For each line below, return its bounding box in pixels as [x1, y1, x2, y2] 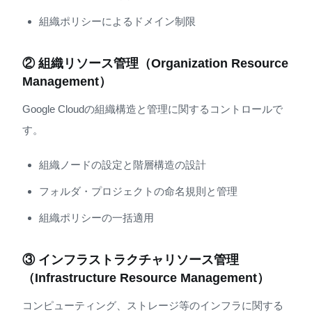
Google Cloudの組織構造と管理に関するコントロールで [22, 103, 283, 116]
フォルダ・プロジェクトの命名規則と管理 [39, 185, 237, 197]
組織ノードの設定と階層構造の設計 [39, 158, 206, 171]
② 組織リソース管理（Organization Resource [22, 56, 288, 70]
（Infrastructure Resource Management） [22, 270, 270, 285]
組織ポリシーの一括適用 [39, 211, 154, 224]
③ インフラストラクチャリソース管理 [22, 252, 239, 267]
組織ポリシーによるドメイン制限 [39, 15, 196, 27]
